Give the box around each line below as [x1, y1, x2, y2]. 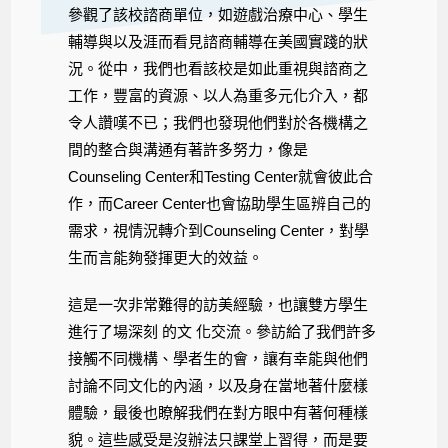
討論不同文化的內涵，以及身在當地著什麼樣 [68, 376, 369, 394]
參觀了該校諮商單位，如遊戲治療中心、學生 [68, 5, 369, 23]
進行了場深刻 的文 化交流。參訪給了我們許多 [68, 322, 377, 340]
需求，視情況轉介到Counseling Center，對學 [68, 221, 370, 239]
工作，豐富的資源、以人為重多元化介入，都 [68, 86, 369, 104]
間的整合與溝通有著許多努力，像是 [68, 140, 309, 158]
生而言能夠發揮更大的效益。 [68, 248, 264, 266]
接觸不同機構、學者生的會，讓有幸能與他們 [68, 349, 369, 367]
